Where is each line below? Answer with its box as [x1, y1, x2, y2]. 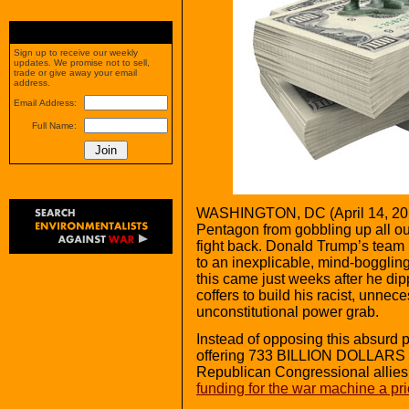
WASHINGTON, [196, 204, 300, 221]
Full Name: [32, 121, 77, 131]
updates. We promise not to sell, [14, 58, 150, 68]
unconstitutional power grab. [196, 303, 379, 320]
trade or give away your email [14, 68, 137, 78]
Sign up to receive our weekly [14, 47, 138, 58]
